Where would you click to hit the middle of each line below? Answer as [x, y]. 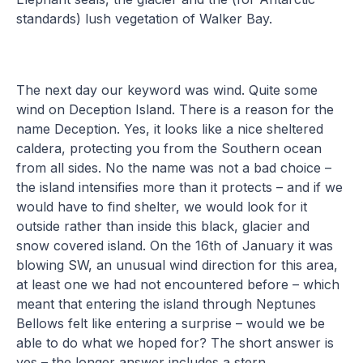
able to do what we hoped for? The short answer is [175, 342]
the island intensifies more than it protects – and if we [180, 187]
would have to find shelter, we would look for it [162, 206]
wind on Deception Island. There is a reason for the [175, 109]
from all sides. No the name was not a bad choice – [174, 167]
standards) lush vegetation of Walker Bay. [145, 18]
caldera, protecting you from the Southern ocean [169, 148]
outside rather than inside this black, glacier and [163, 226]
